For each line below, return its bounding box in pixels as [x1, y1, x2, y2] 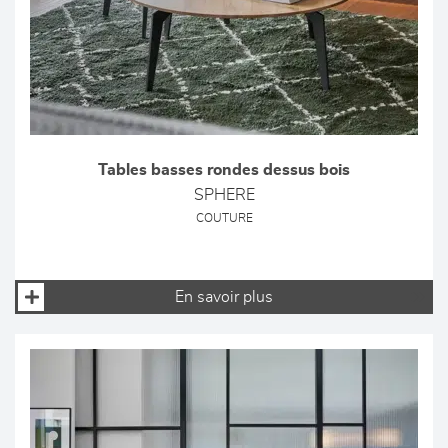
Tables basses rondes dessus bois [98, 162, 350, 178]
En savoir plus [175, 289, 273, 305]
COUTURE [195, 213, 253, 224]
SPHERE [193, 187, 255, 203]
